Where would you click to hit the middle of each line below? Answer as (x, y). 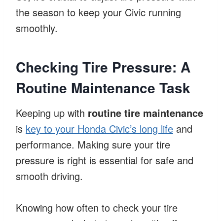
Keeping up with (52, 112)
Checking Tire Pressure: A (103, 67)
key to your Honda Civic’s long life (99, 128)
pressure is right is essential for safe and (105, 160)
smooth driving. (49, 176)
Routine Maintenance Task (103, 87)
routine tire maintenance (146, 112)
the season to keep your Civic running (98, 12)
